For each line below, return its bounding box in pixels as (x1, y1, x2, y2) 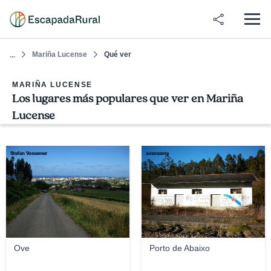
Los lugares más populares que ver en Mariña (12, 91, 243, 106)
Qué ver (104, 50, 131, 59)
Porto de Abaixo (149, 243, 210, 253)
